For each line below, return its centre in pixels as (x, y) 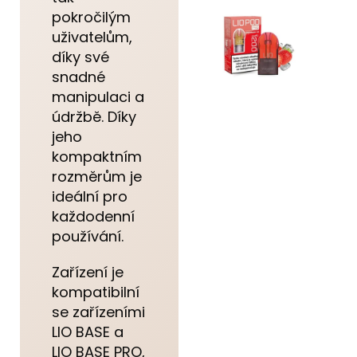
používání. (88, 236)
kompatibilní (96, 292)
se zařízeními (98, 312)
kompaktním (97, 156)
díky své (80, 57)
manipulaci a (98, 96)
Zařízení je (88, 272)
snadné (78, 76)
